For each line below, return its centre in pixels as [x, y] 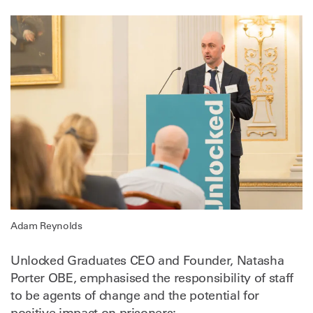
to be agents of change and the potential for [135, 296]
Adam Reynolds [46, 226]
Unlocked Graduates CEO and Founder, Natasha [147, 261]
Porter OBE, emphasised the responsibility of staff [152, 278]
